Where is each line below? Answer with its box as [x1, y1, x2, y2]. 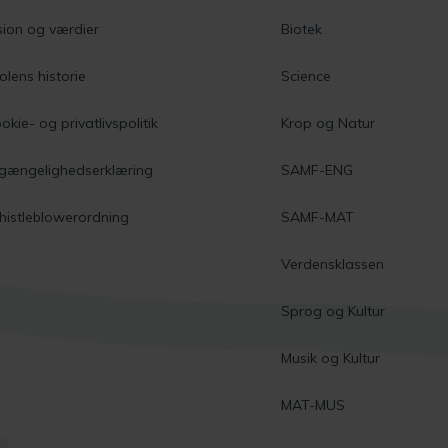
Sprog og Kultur [281, 301, 386, 320]
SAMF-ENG [281, 160, 354, 179]
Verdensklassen [281, 254, 385, 273]
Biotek [281, 19, 323, 38]
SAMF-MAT [281, 207, 355, 226]
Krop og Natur [281, 113, 376, 132]
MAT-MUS [281, 395, 346, 414]
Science [281, 66, 332, 85]
